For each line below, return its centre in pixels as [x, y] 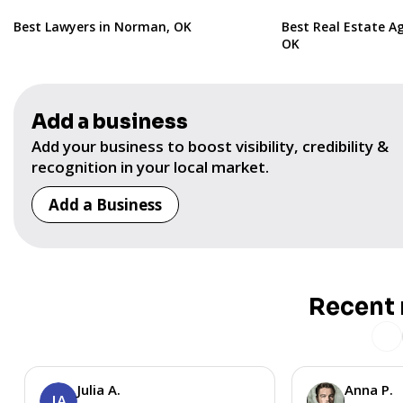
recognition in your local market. [150, 166]
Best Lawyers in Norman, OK [103, 26]
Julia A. [99, 389]
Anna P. [369, 389]
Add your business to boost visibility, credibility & [210, 146]
